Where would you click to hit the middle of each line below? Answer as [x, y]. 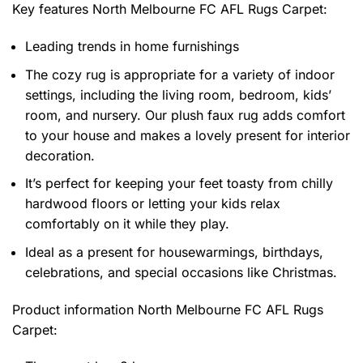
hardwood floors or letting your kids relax [153, 204]
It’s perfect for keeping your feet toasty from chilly [179, 184]
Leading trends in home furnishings [132, 46]
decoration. [60, 155]
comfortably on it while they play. [127, 224]
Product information [75, 309]
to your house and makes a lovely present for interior [188, 135]
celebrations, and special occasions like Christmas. [181, 272]
